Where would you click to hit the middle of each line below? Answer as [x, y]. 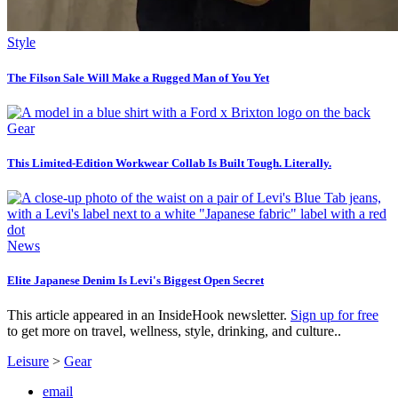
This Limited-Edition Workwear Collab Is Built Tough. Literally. [169, 163]
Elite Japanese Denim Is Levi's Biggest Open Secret [135, 281]
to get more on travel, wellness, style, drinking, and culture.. [174, 331]
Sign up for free [334, 315]
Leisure [28, 362]
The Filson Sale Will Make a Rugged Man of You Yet [138, 77]
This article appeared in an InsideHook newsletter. [149, 315]
